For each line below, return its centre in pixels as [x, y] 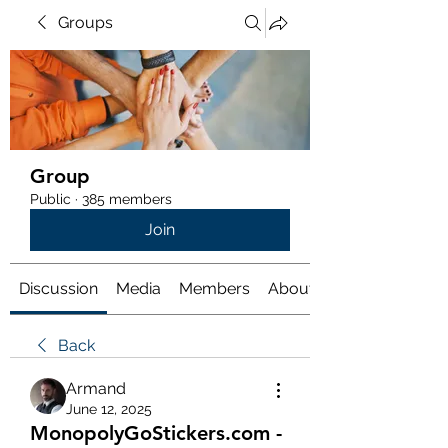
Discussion [58, 288]
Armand [96, 388]
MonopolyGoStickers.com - [156, 433]
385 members [127, 199]
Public [50, 199]
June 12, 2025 [109, 409]
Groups [85, 22]
